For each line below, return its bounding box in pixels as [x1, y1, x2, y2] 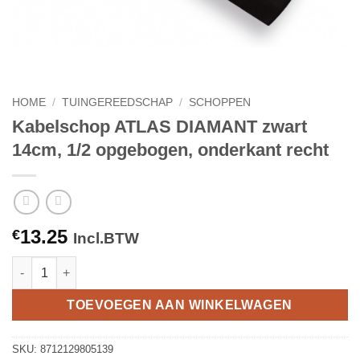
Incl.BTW [73, 230, 139, 247]
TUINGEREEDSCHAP [62, 96, 174, 108]
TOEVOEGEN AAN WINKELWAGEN [67, 297, 293, 312]
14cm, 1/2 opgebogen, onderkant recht [12, 139, 329, 160]
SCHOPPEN [189, 96, 252, 108]
